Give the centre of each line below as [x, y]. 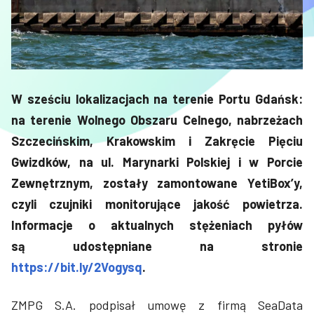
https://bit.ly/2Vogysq [77, 267]
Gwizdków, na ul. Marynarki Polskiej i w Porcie [157, 162]
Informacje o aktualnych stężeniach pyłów [157, 225]
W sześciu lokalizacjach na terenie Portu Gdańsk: [157, 98]
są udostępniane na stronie [157, 246]
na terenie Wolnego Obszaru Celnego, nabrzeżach [157, 120]
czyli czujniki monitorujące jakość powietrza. [157, 204]
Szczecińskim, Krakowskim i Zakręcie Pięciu [157, 141]
